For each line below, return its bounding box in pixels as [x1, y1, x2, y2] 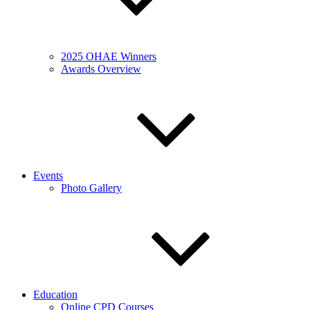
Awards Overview [61, 63, 141, 75]
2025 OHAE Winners [61, 51, 156, 62]
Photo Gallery [61, 182, 122, 194]
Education [33, 289, 77, 300]
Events [33, 170, 63, 181]
